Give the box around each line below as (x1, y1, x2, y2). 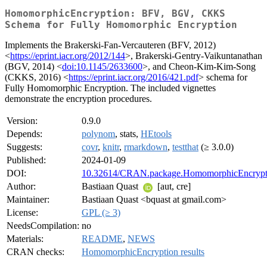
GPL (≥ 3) (82, 207, 120, 218)
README (82, 234, 123, 244)
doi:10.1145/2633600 (62, 61, 142, 72)
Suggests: (7, 142, 42, 153)
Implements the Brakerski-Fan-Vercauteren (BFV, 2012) (5, 40, 216, 51)
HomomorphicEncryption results (82, 247, 204, 257)
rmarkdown (124, 142, 167, 153)
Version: (7, 116, 38, 126)
